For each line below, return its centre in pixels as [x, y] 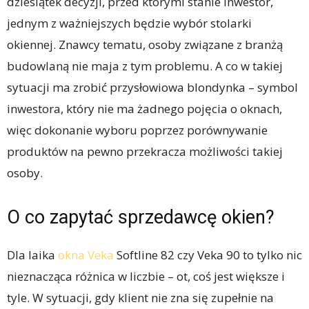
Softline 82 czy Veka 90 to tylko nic [208, 255]
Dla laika [32, 255]
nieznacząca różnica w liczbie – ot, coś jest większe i [146, 277]
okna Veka [86, 255]
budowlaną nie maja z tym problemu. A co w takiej [145, 66]
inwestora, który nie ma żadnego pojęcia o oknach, [144, 109]
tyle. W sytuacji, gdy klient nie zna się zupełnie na [140, 298]
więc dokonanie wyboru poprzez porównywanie [137, 130]
